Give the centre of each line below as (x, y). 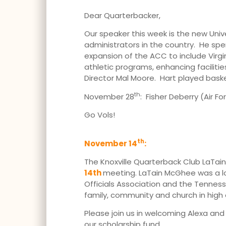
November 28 (109, 96)
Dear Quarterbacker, (122, 15)
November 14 (111, 143)
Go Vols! (100, 115)
